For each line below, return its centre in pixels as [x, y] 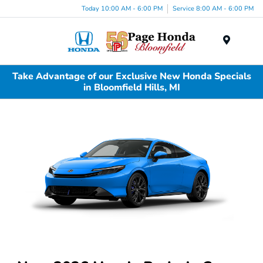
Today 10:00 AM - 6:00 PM [122, 8]
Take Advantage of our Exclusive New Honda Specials [131, 76]
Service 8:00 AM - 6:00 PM [213, 8]
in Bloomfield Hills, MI [131, 87]
